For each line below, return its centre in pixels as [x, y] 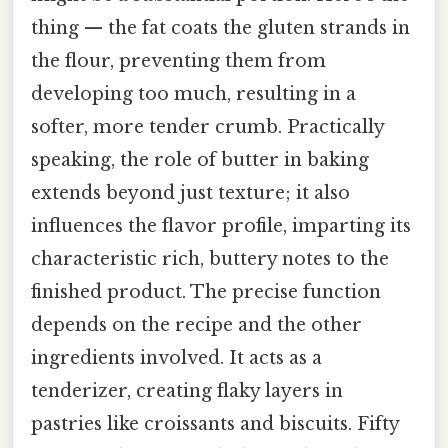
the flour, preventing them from [178, 61]
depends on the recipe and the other [196, 325]
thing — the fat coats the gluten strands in [220, 28]
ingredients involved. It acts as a [176, 358]
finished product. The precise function [206, 292]
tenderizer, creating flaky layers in [187, 391]
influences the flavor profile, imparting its [221, 226]
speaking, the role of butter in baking [200, 160]
